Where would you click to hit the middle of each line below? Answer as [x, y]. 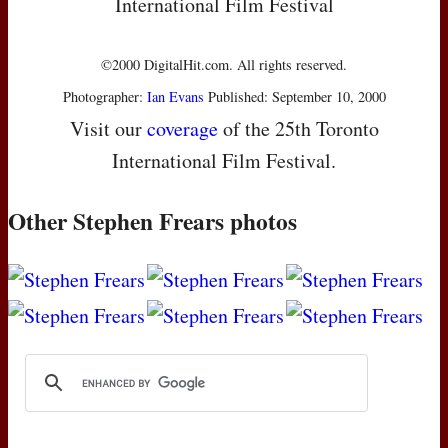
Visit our [108, 129]
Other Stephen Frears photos [152, 221]
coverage [182, 129]
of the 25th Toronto [298, 129]
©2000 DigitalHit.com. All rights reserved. [224, 65]
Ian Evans [175, 97]
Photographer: [104, 97]
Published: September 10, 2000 [294, 97]
